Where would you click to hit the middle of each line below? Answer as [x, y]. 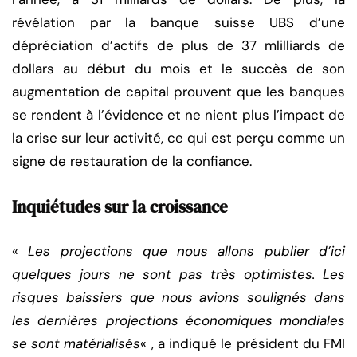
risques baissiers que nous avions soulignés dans [178, 298]
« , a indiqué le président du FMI [243, 344]
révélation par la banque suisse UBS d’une [178, 23]
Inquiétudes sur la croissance [120, 207]
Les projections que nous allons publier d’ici [187, 251]
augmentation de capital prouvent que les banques [178, 92]
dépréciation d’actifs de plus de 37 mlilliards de [178, 46]
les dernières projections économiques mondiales [178, 321]
